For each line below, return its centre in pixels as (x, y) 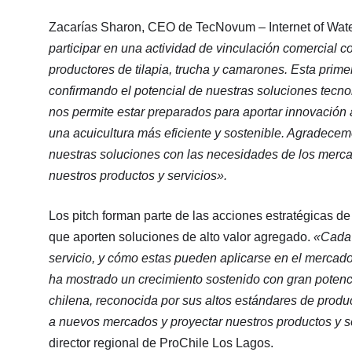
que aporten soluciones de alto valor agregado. (181, 236)
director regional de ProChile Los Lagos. (161, 343)
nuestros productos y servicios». (138, 175)
